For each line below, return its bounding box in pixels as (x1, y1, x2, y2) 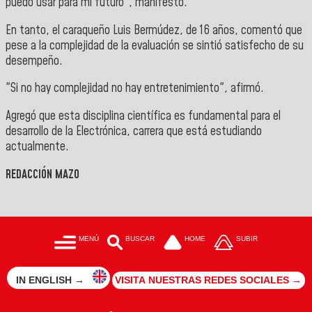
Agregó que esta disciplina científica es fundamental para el (6, 107, 281, 125)
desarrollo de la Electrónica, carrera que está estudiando (6, 123, 262, 140)
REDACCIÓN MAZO (6, 166, 79, 183)
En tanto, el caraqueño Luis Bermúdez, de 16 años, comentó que (6, 22, 302, 39)
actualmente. (6, 138, 69, 155)
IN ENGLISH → (15, 274, 87, 286)
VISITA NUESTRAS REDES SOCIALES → (115, 274, 302, 286)
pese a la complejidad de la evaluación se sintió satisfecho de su (6, 37, 304, 54)
